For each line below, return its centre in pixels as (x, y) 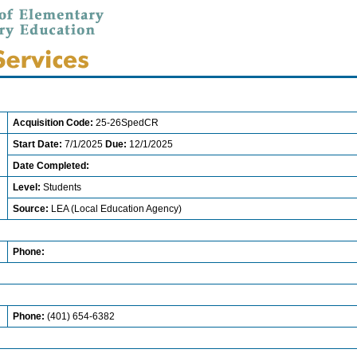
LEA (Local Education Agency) (116, 209)
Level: (28, 187)
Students (62, 187)
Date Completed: (51, 166)
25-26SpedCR (127, 123)
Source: (32, 209)
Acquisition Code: (54, 123)
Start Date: (37, 144)
